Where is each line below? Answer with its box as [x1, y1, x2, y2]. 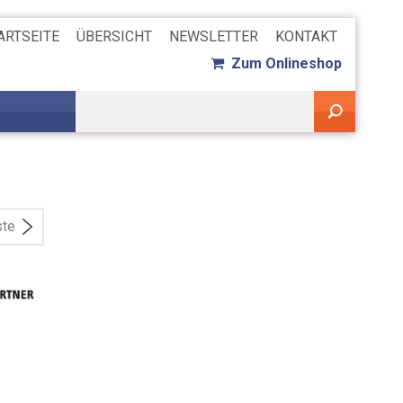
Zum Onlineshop [223, 55, 342, 72]
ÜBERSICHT [76, 28, 152, 45]
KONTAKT [274, 28, 337, 45]
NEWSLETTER [168, 28, 258, 45]
